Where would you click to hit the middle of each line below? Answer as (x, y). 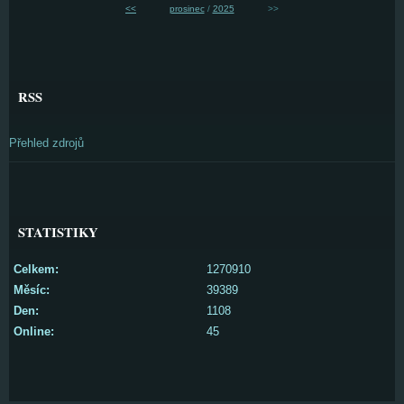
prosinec (187, 8)
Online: (34, 331)
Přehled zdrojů (46, 142)
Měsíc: (32, 289)
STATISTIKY (58, 232)
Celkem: (36, 269)
